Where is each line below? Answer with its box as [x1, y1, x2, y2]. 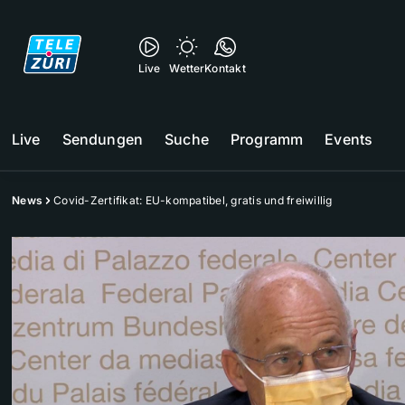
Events [325, 130, 373, 148]
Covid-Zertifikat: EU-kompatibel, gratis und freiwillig [53, 193, 333, 207]
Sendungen [61, 130, 144, 148]
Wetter [169, 61, 205, 75]
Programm [230, 130, 304, 148]
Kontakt [204, 61, 246, 75]
